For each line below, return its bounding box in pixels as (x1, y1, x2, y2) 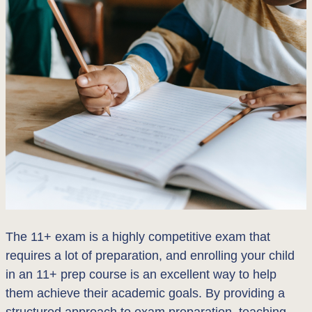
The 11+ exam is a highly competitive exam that (6, 229, 270, 244)
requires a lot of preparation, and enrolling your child (6, 248, 295, 263)
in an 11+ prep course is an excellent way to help (6, 267, 276, 281)
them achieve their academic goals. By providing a (6, 286, 285, 300)
